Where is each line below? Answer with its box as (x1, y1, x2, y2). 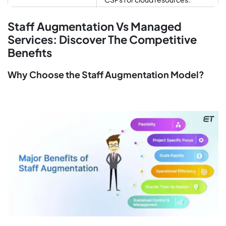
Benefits (8, 45, 52, 60)
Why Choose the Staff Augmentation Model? (8, 69, 204, 81)
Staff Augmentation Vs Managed (8, 19, 182, 34)
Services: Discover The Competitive (8, 32, 197, 47)
